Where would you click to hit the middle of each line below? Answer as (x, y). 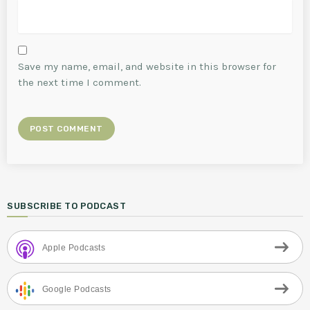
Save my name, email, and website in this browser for (147, 66)
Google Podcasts (77, 289)
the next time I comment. (80, 82)
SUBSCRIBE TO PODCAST (67, 206)
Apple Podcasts (74, 247)
